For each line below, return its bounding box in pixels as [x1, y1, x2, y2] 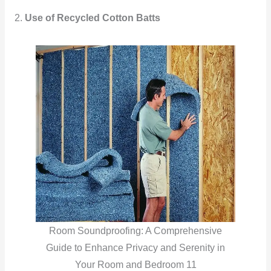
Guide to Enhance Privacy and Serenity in [46, 242, 225, 253]
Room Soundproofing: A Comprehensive [49, 225, 222, 236]
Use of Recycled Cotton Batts [24, 12, 160, 23]
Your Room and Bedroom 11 [74, 259, 197, 270]
